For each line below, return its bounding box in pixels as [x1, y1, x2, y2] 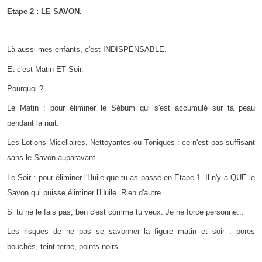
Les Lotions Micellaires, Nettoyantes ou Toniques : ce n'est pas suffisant [7, 138, 255, 147]
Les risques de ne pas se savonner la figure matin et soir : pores [7, 227, 255, 236]
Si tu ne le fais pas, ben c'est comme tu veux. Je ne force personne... [7, 207, 244, 216]
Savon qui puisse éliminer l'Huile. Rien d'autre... [7, 188, 168, 197]
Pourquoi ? [7, 84, 43, 93]
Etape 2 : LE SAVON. [7, 6, 82, 16]
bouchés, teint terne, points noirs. [7, 242, 120, 251]
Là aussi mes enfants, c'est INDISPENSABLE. [7, 45, 167, 54]
